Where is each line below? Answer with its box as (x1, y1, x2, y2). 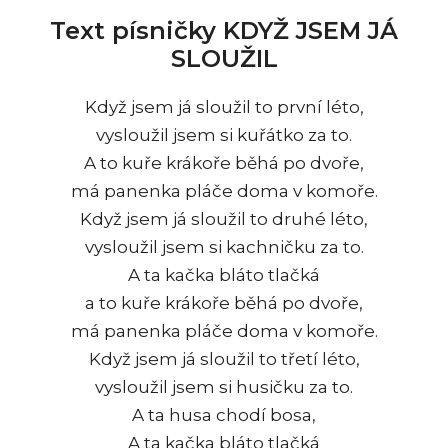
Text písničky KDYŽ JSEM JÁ (50, 15, 398, 45)
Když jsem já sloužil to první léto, (84, 96, 364, 117)
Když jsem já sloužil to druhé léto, (80, 208, 368, 229)
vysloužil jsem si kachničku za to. (84, 236, 364, 257)
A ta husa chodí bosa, (132, 404, 316, 425)
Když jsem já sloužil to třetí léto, (88, 348, 360, 369)
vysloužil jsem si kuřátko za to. (96, 124, 352, 145)
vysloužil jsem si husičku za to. (95, 376, 353, 397)
